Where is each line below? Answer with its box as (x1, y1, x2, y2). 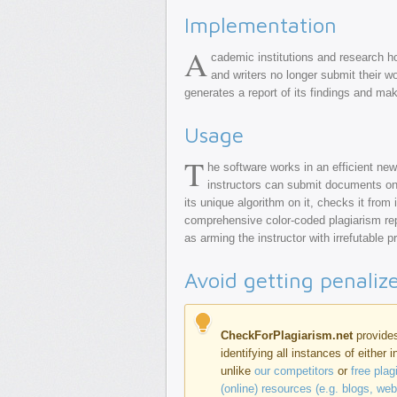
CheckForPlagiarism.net (221, 329, 353, 342)
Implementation (184, 12, 337, 37)
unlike (221, 364, 254, 378)
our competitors (254, 364, 334, 378)
